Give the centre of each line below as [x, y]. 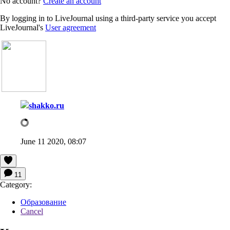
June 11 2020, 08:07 [53, 141]
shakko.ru [46, 105]
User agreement [71, 27]
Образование [43, 202]
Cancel [32, 211]
